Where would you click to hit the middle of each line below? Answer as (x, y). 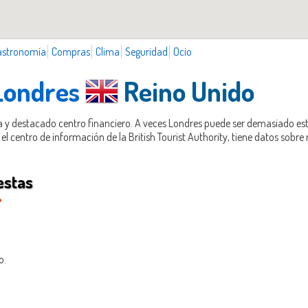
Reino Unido (186, 90)
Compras (71, 51)
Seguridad (146, 51)
